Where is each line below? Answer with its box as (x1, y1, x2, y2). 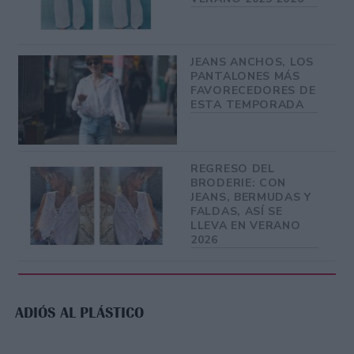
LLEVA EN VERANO (190, 217, 301, 233)
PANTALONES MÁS (190, 69, 300, 85)
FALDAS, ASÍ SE (190, 203, 283, 219)
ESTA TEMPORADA (190, 97, 304, 113)
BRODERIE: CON (190, 175, 287, 190)
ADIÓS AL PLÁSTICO (15, 303, 144, 322)
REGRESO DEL (190, 160, 275, 176)
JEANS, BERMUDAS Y (190, 189, 311, 205)
